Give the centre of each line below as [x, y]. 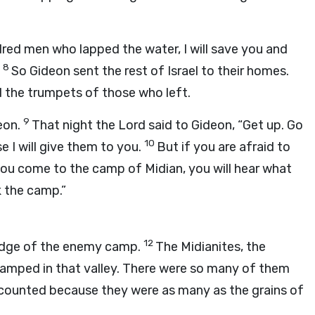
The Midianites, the [211, 247]
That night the [75, 125]
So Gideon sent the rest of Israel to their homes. [150, 71]
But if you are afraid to [224, 147]
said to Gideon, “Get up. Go [224, 125]
